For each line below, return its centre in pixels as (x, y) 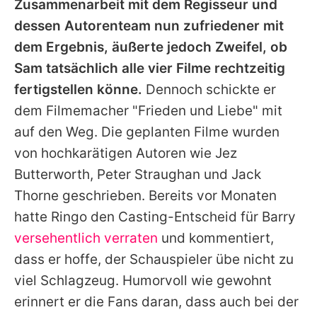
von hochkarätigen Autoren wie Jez (126, 154)
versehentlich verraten (86, 238)
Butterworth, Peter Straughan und (123, 175)
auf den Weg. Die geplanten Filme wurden (147, 132)
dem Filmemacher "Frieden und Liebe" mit (148, 111)
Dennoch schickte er (209, 90)
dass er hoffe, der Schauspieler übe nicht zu (154, 260)
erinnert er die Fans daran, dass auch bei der (156, 302)
